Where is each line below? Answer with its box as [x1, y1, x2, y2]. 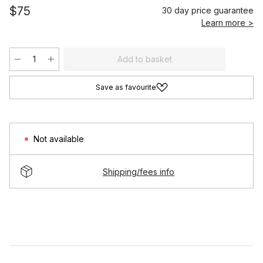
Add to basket [117, 54, 172, 64]
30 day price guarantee [162, 5, 254, 15]
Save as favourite [95, 83, 156, 92]
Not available [33, 134, 84, 144]
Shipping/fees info [103, 166, 174, 177]
